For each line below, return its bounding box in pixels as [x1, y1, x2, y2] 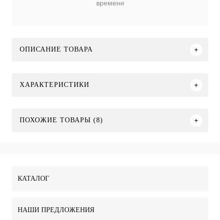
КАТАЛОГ [18, 175, 49, 182]
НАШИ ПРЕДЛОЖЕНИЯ [18, 206, 94, 214]
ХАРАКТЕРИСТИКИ [20, 81, 89, 89]
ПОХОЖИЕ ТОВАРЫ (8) [20, 116, 103, 124]
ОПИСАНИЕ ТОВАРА [20, 46, 93, 54]
